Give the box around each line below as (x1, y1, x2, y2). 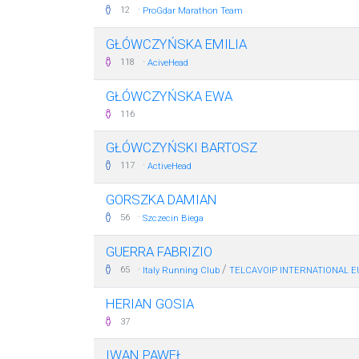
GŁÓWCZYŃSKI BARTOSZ (106, 139, 257, 155)
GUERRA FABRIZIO (106, 244, 212, 260)
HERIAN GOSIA (106, 296, 194, 312)
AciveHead (147, 58, 188, 68)
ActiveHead (147, 161, 192, 171)
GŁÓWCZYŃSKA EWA (106, 88, 232, 104)
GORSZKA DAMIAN (106, 192, 217, 208)
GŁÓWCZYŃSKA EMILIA (106, 36, 247, 52)
